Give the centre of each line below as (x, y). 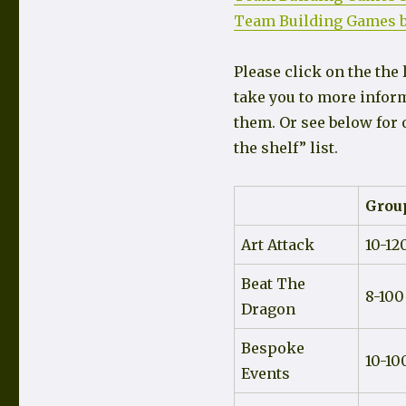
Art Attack (277, 245)
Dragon (268, 309)
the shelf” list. (285, 148)
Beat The (273, 284)
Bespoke (272, 348)
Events (265, 374)
